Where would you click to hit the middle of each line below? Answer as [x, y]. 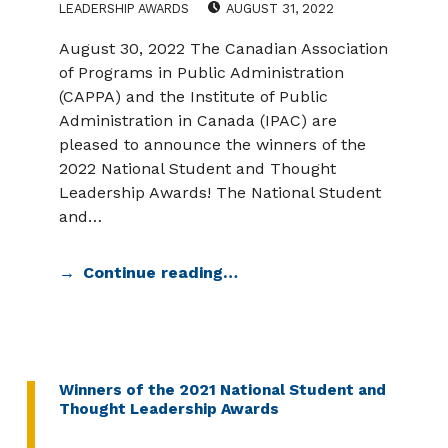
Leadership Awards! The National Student [219, 192]
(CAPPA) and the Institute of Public [193, 96]
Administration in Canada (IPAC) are [197, 120]
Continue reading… [160, 272]
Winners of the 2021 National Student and [222, 389]
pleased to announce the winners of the [212, 144]
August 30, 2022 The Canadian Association [223, 48]
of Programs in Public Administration [201, 72]
